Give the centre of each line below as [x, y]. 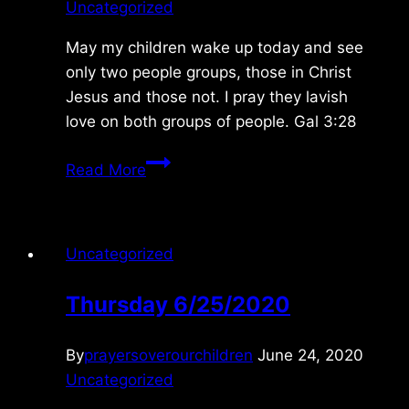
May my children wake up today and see [215, 47]
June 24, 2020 [310, 355]
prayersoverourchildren [168, 355]
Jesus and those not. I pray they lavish [207, 96]
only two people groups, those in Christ [209, 72]
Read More [106, 169]
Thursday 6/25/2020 [178, 304]
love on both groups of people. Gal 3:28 [211, 121]
